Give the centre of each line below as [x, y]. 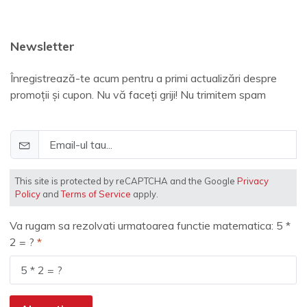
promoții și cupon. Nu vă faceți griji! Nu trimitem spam [138, 95]
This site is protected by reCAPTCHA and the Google [126, 181]
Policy [28, 194]
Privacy [253, 181]
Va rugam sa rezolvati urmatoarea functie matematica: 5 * [150, 226]
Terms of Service [96, 194]
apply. [145, 194]
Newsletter [42, 47]
